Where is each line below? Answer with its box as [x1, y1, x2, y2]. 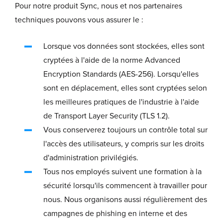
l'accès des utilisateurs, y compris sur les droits [43, 139, 204, 149]
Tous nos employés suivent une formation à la [43, 167, 202, 177]
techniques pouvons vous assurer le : [15, 15, 143, 25]
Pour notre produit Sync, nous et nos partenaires [15, 1, 182, 11]
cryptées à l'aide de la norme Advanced [43, 55, 180, 66]
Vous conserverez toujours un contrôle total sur [43, 125, 208, 135]
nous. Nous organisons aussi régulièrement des [43, 195, 207, 205]
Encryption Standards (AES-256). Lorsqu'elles [43, 69, 199, 80]
